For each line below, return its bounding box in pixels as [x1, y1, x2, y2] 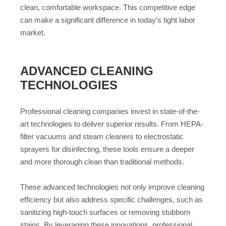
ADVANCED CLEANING [20, 64, 153, 78]
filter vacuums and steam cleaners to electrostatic [20, 132, 184, 141]
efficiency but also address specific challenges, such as [20, 195, 203, 204]
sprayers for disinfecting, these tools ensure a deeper [20, 144, 194, 153]
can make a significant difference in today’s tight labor [20, 16, 195, 25]
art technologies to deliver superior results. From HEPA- [20, 119, 203, 128]
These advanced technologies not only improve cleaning [20, 183, 204, 192]
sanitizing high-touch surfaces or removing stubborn [20, 208, 190, 217]
